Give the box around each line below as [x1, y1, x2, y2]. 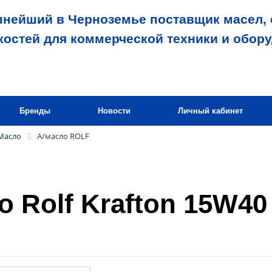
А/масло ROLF [37, 131, 89, 141]
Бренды [19, 106, 50, 115]
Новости [98, 106, 131, 115]
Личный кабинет [178, 106, 243, 115]
